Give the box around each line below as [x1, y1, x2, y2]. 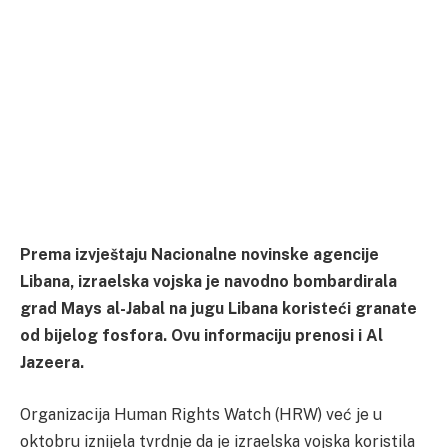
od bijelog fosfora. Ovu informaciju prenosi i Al [20, 326, 383, 346]
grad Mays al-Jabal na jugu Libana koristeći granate [20, 299, 417, 319]
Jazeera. [20, 353, 84, 373]
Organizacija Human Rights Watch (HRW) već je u [20, 405, 382, 425]
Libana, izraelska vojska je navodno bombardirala [20, 272, 397, 292]
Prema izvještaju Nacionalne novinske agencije [20, 245, 379, 265]
